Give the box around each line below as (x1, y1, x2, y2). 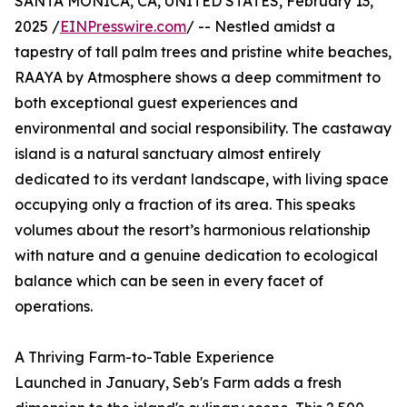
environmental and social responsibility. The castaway (15, 119, 392, 138)
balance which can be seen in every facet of (15, 272, 323, 291)
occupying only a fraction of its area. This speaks (15, 195, 355, 214)
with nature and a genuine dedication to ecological (15, 246, 378, 265)
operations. (15, 297, 93, 316)
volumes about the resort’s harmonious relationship (15, 221, 371, 240)
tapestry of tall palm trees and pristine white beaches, (15, 43, 392, 62)
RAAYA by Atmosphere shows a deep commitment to (15, 68, 381, 87)
